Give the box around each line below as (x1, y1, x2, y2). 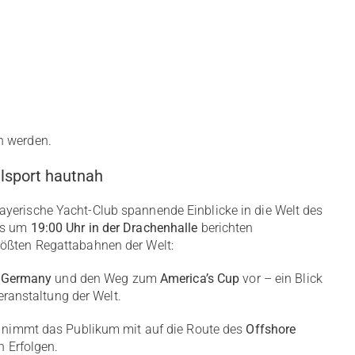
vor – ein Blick (239, 271, 323, 286)
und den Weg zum (52, 271, 160, 286)
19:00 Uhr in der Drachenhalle (30, 220, 198, 235)
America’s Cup (159, 271, 240, 286)
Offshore (246, 322, 296, 337)
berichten (197, 220, 254, 235)
